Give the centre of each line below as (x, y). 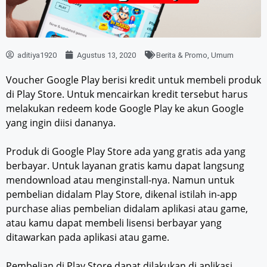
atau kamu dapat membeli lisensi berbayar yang (114, 223)
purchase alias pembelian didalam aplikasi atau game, (127, 208)
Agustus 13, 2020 (106, 55)
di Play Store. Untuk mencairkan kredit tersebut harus (127, 94)
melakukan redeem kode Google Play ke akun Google (125, 108)
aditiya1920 (37, 55)
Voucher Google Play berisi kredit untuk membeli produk (133, 80)
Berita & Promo (182, 55)
